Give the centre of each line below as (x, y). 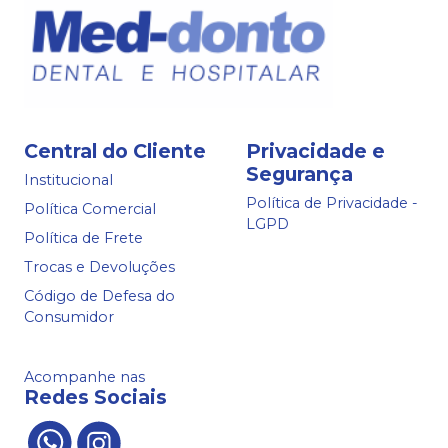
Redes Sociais (95, 396)
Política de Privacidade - (332, 203)
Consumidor (69, 317)
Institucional (68, 180)
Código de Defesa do (99, 296)
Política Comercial (90, 209)
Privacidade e (315, 150)
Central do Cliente (115, 150)
